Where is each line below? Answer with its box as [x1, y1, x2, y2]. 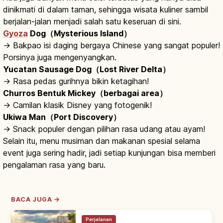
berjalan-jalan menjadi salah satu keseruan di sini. [3, 16, 181, 27]
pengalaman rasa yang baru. [3, 160, 106, 170]
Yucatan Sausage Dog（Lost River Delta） [3, 64, 170, 75]
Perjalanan [86, 216, 112, 222]
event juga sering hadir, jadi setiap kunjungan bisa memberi [3, 148, 216, 158]
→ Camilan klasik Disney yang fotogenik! [3, 100, 152, 111]
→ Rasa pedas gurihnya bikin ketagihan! [3, 76, 149, 87]
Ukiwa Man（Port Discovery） [3, 112, 121, 122]
